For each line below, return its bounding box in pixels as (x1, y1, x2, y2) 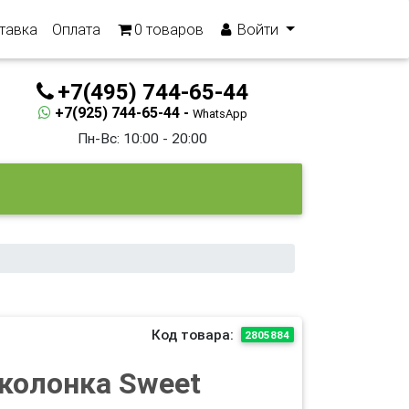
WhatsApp (192, 106, 247, 121)
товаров (142, 20, 204, 38)
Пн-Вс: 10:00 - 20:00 (78, 130, 207, 147)
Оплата (52, 20, 101, 38)
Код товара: (151, 326, 234, 343)
